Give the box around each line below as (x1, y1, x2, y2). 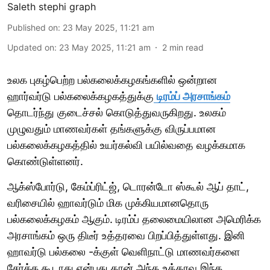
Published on (7, 22, 58, 33)
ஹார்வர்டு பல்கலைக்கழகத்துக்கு (7, 89, 154, 102)
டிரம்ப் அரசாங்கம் (157, 89, 230, 102)
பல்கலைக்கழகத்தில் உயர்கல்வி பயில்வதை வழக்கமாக (7, 138, 245, 151)
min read (169, 42, 204, 52)
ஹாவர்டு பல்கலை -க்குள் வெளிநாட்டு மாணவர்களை (7, 245, 240, 258)
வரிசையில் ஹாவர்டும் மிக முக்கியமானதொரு (7, 196, 209, 209)
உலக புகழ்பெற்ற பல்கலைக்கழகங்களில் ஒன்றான (7, 73, 217, 86)
